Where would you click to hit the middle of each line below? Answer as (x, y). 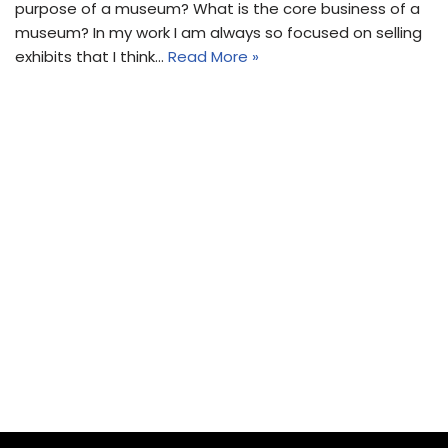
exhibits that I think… (91, 56)
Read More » (213, 56)
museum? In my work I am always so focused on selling (218, 32)
